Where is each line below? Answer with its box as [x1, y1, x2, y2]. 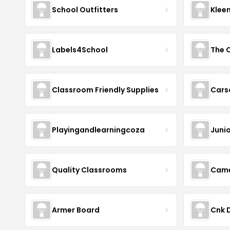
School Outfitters [52, 4, 118, 15]
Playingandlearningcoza [52, 124, 145, 135]
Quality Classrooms [52, 164, 127, 175]
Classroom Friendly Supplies [52, 84, 159, 95]
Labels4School [52, 44, 108, 55]
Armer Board [52, 204, 100, 215]
